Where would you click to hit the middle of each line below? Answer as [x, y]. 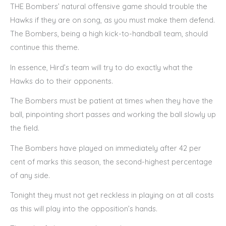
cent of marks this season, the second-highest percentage [111, 161]
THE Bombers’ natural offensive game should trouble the [109, 7]
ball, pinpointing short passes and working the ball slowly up [113, 115]
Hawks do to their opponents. [62, 81]
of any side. [30, 175]
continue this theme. [45, 47]
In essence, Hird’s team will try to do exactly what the [101, 67]
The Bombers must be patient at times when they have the [111, 101]
